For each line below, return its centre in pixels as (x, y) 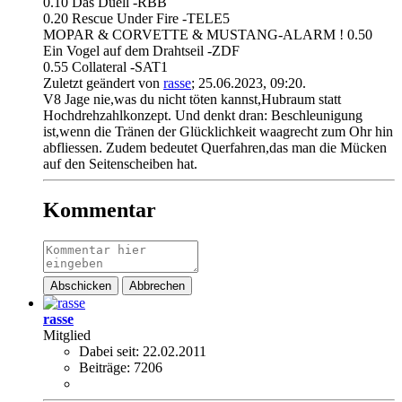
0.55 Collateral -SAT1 (105, 66)
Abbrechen (157, 286)
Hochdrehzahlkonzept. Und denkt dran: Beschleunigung (203, 115)
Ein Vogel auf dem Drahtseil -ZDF (141, 50)
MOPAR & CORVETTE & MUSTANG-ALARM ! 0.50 (208, 34)
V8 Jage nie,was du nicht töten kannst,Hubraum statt (192, 99)
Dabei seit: (109, 352)
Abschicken (81, 286)
